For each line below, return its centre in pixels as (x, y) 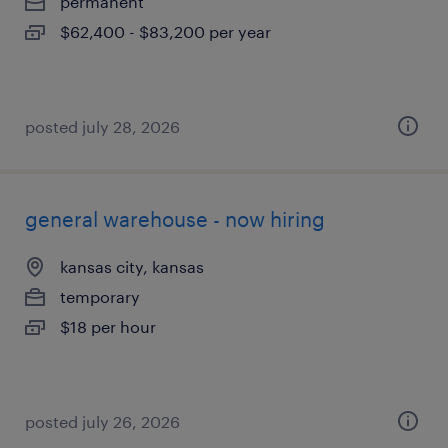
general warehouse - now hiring (175, 219)
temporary (100, 296)
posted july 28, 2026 (102, 126)
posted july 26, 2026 (102, 421)
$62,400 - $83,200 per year (165, 31)
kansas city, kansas (132, 266)
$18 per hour (108, 326)
